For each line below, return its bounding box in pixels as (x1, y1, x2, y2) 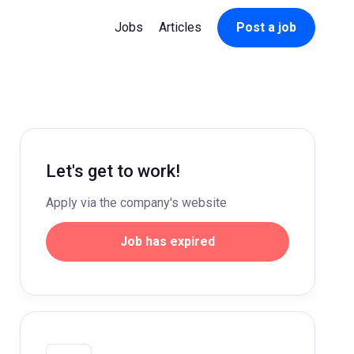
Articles (159, 20, 201, 35)
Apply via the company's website (46, 195, 228, 210)
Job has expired (120, 234, 216, 249)
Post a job (236, 20, 296, 35)
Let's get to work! (46, 161, 181, 181)
